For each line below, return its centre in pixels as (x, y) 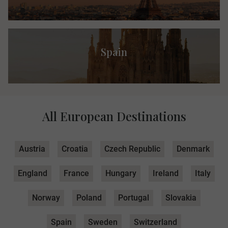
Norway (46, 198)
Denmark (193, 149)
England (32, 174)
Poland (89, 198)
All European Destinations (114, 116)
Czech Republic (132, 149)
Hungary (121, 174)
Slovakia (181, 198)
